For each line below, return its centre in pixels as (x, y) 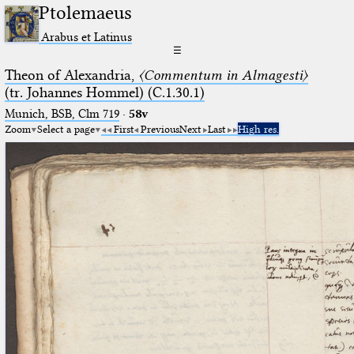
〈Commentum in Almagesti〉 (223, 75)
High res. (258, 128)
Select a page (66, 128)
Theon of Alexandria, (71, 75)
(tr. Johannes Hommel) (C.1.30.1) (104, 92)
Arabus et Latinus (87, 36)
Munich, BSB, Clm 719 (62, 113)
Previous (160, 128)
